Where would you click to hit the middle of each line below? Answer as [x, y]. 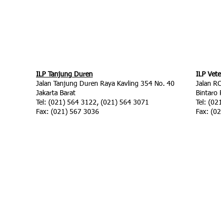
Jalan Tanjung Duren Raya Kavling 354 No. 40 [105, 84]
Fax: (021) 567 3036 [68, 112]
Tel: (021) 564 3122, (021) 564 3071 [92, 103]
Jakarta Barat [56, 93]
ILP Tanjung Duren [64, 74]
